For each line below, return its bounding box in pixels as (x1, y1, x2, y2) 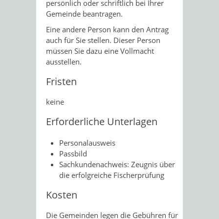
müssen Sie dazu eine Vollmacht (46, 45, 154, 56)
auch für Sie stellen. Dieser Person (46, 35, 160, 45)
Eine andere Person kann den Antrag (46, 24, 169, 34)
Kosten (46, 188, 77, 201)
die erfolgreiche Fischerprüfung (59, 170, 164, 180)
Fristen (46, 74, 77, 88)
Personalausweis (59, 138, 115, 148)
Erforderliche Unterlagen (46, 114, 157, 128)
